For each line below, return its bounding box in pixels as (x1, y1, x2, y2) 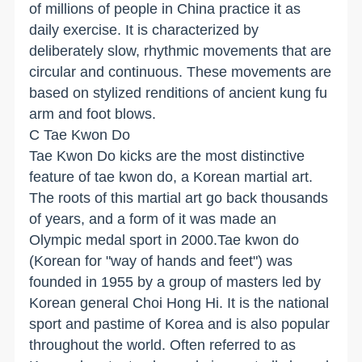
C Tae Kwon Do (29, 126, 131, 143)
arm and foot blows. (29, 105, 157, 122)
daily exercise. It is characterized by (29, 21, 259, 38)
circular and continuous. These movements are (29, 63, 332, 80)
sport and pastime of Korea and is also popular (29, 315, 330, 332)
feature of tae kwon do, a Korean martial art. (29, 168, 314, 185)
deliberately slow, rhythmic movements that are (29, 42, 332, 59)
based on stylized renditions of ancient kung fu (29, 84, 328, 101)
